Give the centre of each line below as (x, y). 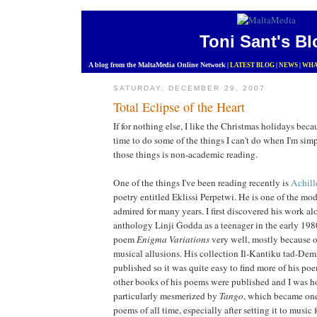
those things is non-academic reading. (185, 154)
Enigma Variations (173, 239)
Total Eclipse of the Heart (179, 106)
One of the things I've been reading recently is (202, 182)
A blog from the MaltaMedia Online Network (155, 65)
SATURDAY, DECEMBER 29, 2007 (189, 88)
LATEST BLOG (252, 65)
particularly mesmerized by (166, 295)
